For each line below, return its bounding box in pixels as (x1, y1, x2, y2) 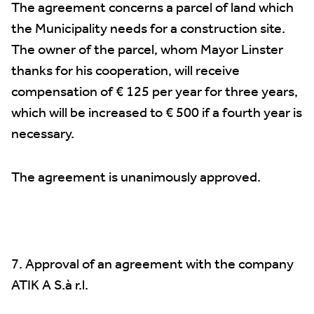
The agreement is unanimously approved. (11, 165, 261, 191)
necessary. (11, 121, 74, 148)
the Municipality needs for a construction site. (11, 16, 285, 43)
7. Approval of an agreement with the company (11, 252, 294, 278)
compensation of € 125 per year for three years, (11, 79, 298, 106)
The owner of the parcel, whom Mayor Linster (11, 37, 283, 64)
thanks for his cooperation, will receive (11, 58, 240, 85)
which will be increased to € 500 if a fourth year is (11, 100, 302, 127)
